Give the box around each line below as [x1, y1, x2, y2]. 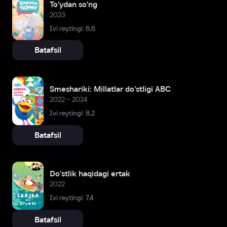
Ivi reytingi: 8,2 [50, 109, 95, 118]
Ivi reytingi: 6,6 [50, 24, 95, 32]
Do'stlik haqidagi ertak [50, 169, 130, 178]
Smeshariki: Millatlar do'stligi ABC [50, 85, 171, 94]
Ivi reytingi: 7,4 [50, 194, 94, 202]
